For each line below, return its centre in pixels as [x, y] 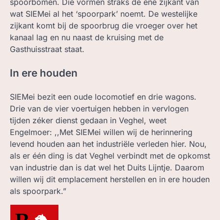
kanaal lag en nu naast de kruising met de [87, 38]
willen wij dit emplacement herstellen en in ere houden [110, 179]
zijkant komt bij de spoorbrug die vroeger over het [104, 26]
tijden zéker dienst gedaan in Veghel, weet [88, 120]
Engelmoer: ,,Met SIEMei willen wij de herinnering [101, 132]
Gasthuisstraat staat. [47, 49]
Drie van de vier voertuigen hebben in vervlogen [99, 108]
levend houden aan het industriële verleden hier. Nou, [108, 144]
